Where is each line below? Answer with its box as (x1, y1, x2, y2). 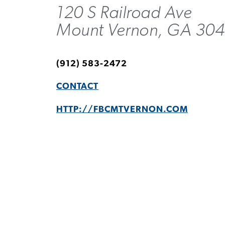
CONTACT (56, 82, 98, 91)
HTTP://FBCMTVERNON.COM (56, 104, 188, 114)
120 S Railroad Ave (56, 4, 192, 22)
